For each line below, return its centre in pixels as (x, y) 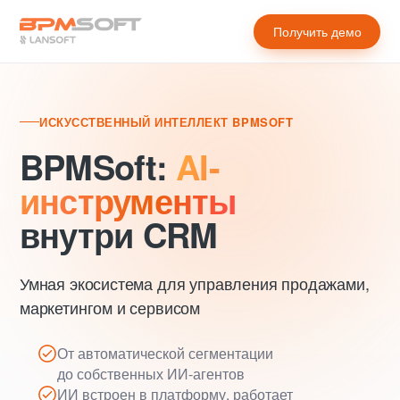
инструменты (128, 200)
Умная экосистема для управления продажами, (195, 283)
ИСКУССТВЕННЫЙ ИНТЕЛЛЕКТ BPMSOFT (167, 121)
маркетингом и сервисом (110, 307)
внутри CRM (119, 234)
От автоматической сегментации (165, 353)
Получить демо (317, 31)
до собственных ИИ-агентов (151, 373)
